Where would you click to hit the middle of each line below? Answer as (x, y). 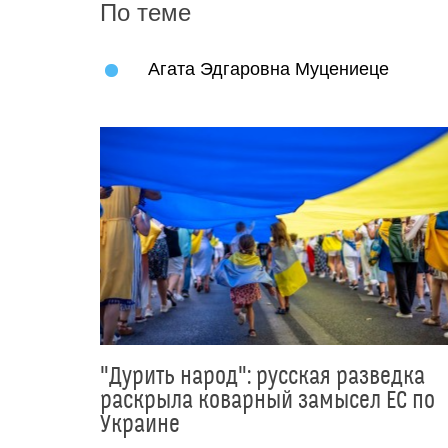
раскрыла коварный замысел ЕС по (267, 400)
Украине (140, 424)
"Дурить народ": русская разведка (262, 376)
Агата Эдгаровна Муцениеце (268, 69)
